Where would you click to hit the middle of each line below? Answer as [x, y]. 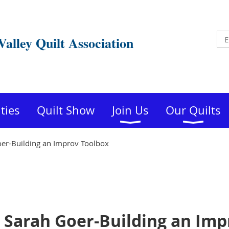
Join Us [130, 110]
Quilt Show [66, 110]
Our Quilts [193, 110]
